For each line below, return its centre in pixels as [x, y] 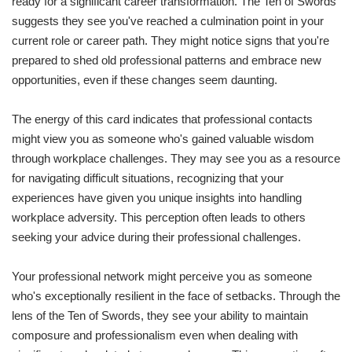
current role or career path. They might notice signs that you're [170, 41]
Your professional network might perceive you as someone [162, 277]
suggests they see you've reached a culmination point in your [168, 21]
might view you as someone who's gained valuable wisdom [163, 139]
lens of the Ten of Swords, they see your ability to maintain [160, 316]
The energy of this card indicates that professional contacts [162, 119]
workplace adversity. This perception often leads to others [159, 218]
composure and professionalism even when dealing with [155, 335]
